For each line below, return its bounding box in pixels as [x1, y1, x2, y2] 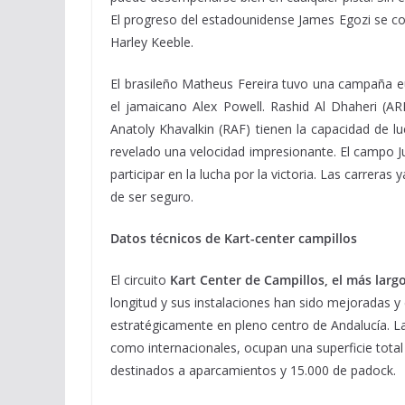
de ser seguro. [110, 188, 193, 205]
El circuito [110, 271, 170, 288]
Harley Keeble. [110, 33, 193, 51]
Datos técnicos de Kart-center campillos [110, 230, 357, 247]
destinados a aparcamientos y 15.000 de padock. [110, 362, 396, 379]
